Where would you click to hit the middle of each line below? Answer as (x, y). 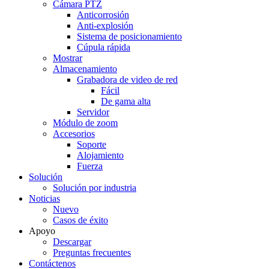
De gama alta (126, 101)
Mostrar (68, 58)
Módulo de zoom (85, 123)
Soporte (92, 144)
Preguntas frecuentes (92, 252)
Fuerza (90, 166)
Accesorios (74, 134)
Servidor (93, 112)
